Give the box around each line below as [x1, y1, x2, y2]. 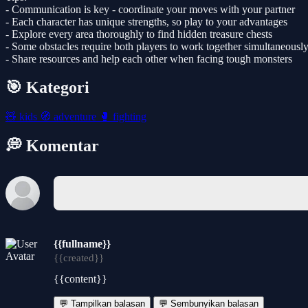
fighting [110, 111, 146, 123]
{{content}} [54, 273, 107, 285]
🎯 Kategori [5, 78, 89, 97]
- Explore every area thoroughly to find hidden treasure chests [5, 27, 272, 40]
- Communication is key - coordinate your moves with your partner [5, 3, 295, 15]
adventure [51, 111, 99, 123]
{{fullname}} [54, 238, 111, 250]
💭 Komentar [5, 137, 99, 155]
